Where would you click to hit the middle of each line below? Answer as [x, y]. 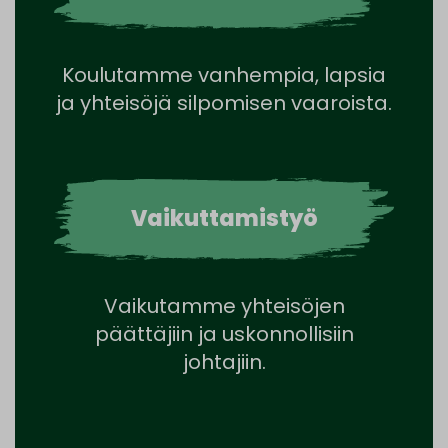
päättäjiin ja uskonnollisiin [224, 333]
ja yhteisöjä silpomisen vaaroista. [224, 102]
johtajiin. [224, 361]
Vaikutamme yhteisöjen [224, 305]
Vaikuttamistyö [224, 218]
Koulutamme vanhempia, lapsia [224, 74]
